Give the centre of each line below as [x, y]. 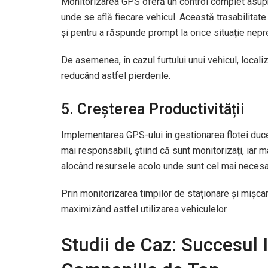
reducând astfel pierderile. [116, 76]
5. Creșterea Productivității [153, 109]
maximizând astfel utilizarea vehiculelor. [144, 209]
